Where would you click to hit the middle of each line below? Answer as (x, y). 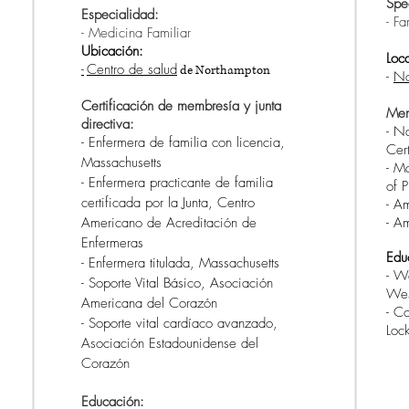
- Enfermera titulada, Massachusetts (180, 263)
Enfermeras (112, 243)
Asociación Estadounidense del (170, 343)
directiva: (108, 124)
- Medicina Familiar (136, 33)
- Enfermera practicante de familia (177, 183)
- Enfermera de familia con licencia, (183, 142)
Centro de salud (132, 69)
